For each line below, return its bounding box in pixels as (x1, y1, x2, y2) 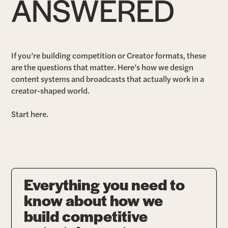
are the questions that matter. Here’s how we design (11, 61, 194, 73)
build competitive (24, 205, 148, 226)
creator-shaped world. (11, 84, 90, 97)
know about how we (24, 189, 163, 211)
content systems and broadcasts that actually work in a (11, 73, 205, 85)
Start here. (11, 108, 49, 120)
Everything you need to (24, 173, 185, 195)
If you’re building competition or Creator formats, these (11, 49, 207, 62)
